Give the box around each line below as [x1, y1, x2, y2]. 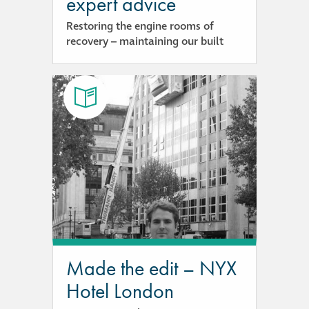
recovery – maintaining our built [66, 34, 224, 50]
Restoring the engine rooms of [66, 19, 215, 34]
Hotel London [66, 277, 175, 305]
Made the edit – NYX [66, 255, 237, 282]
